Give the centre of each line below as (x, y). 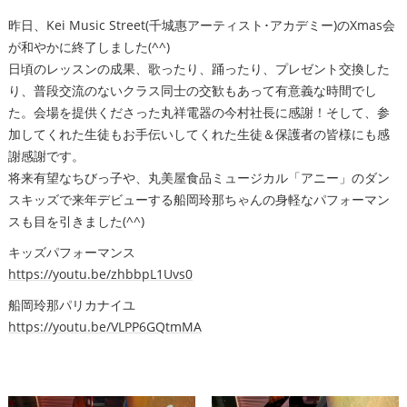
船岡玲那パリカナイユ (71, 304)
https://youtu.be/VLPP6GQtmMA (104, 326)
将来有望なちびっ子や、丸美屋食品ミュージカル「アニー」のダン (199, 177)
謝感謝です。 (46, 155)
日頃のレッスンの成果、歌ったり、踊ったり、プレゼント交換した (199, 68)
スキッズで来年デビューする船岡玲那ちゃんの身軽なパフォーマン (199, 199)
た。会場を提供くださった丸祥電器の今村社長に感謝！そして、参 (199, 112)
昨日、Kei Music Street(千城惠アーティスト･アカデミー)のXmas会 (201, 25)
